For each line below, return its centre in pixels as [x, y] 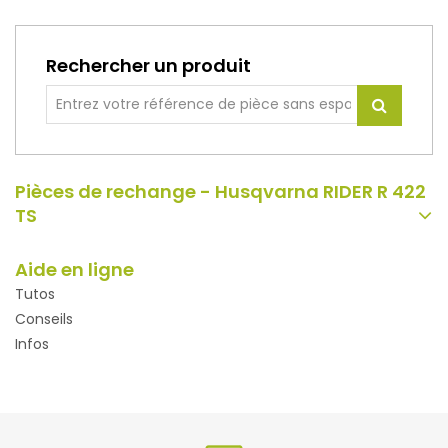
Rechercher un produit [148, 65]
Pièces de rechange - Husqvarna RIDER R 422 [220, 191]
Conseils [44, 319]
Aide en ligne [74, 269]
